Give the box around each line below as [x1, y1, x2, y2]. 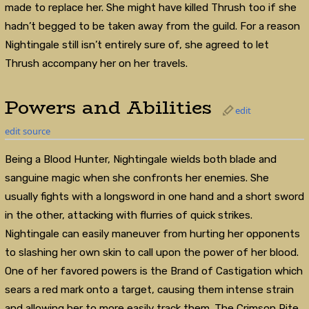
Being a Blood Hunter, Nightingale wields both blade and [4, 152, 277, 166]
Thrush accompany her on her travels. [4, 57, 188, 70]
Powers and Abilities [4, 92, 212, 122]
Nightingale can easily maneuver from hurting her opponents [4, 227, 300, 240]
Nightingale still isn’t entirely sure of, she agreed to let [4, 39, 269, 52]
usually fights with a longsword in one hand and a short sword [4, 190, 304, 203]
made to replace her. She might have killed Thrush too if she [4, 1, 297, 14]
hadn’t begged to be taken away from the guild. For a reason [4, 20, 300, 33]
